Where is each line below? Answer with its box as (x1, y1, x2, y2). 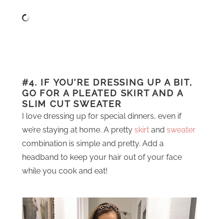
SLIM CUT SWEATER (22, 99, 122, 109)
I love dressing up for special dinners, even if (22, 111, 181, 121)
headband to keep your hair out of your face (22, 153, 182, 162)
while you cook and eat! (22, 166, 108, 175)
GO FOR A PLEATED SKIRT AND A (22, 88, 183, 98)
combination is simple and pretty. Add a (22, 139, 164, 148)
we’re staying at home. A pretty (22, 125, 134, 134)
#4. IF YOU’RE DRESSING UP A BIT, (22, 77, 193, 88)
